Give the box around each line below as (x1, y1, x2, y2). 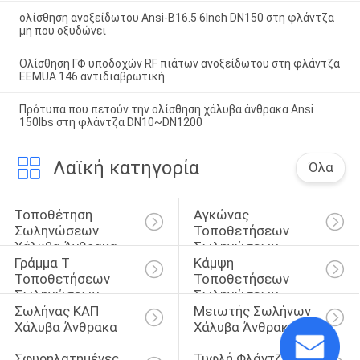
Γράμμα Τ (14, 254, 73, 271)
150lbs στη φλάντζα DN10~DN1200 (18, 115, 202, 129)
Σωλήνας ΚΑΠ (14, 302, 102, 319)
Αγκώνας (193, 207, 252, 223)
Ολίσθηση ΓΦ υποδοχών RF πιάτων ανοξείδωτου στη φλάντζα (18, 56, 340, 70)
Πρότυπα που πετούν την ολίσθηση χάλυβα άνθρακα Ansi (18, 102, 313, 116)
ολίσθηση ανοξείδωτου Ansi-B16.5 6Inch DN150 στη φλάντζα (18, 11, 334, 25)
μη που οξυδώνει (18, 24, 106, 38)
